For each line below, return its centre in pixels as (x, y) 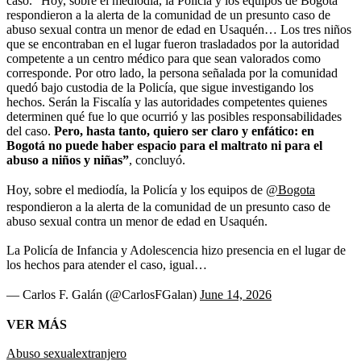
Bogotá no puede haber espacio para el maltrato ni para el (164, 145)
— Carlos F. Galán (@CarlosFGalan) (103, 294)
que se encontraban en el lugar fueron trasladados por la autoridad (173, 44)
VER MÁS (37, 324)
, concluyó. (157, 160)
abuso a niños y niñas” (68, 160)
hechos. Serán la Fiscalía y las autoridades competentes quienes (167, 102)
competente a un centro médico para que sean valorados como (164, 58)
